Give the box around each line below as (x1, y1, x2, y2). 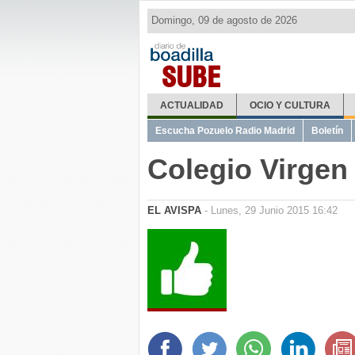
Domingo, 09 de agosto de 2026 (151, 14, 297, 26)
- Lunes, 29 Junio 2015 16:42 (201, 204, 338, 216)
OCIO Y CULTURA (249, 100, 330, 111)
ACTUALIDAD (159, 100, 223, 111)
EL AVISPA (147, 204, 201, 216)
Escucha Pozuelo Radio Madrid (155, 125, 295, 136)
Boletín (311, 125, 343, 136)
